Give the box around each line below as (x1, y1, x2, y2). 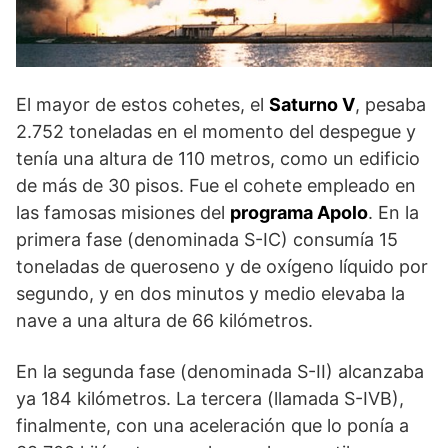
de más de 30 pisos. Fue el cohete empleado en (16, 175, 416, 197)
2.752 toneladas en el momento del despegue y (16, 121, 416, 143)
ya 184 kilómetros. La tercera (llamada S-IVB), (16, 388, 404, 410)
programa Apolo (230, 202, 368, 224)
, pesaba (355, 94, 426, 116)
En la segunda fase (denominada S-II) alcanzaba (16, 361, 424, 383)
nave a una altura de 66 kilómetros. (16, 310, 313, 332)
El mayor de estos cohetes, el (16, 94, 269, 116)
